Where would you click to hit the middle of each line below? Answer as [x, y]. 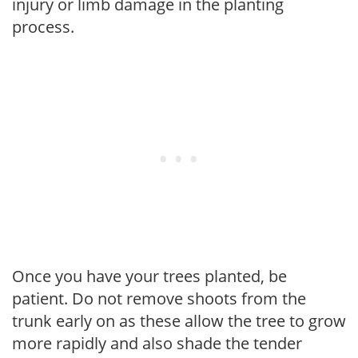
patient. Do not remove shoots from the [159, 298]
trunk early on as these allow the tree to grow [179, 320]
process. [43, 26]
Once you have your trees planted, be [149, 276]
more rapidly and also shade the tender [157, 343]
